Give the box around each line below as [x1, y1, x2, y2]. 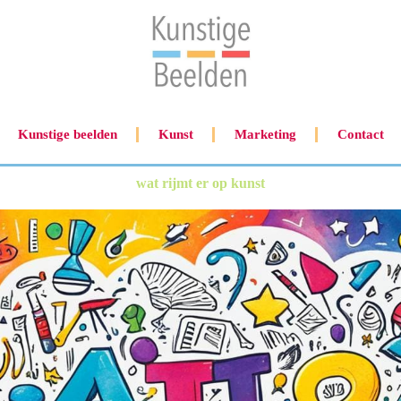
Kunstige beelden [17, 127, 117, 141]
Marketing [234, 127, 296, 141]
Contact [337, 127, 384, 141]
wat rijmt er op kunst [136, 175, 265, 191]
